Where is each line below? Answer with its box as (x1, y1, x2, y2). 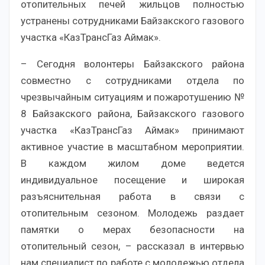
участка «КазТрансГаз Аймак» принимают (21, 124, 244, 136)
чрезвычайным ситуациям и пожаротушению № (21, 91, 244, 103)
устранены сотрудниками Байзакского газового (21, 14, 244, 27)
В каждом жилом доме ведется (21, 157, 244, 169)
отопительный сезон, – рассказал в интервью (21, 240, 244, 252)
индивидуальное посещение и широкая (21, 173, 244, 186)
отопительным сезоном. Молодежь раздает (21, 206, 244, 219)
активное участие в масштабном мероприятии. (21, 140, 244, 153)
